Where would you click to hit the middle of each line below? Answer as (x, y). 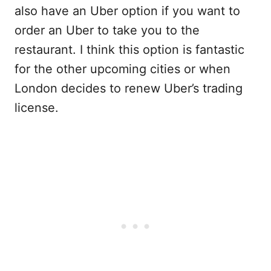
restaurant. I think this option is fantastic (129, 50)
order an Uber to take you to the (107, 30)
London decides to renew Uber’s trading (129, 88)
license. (37, 108)
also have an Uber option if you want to (127, 11)
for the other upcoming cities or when (122, 69)
